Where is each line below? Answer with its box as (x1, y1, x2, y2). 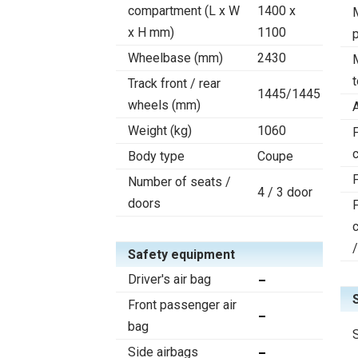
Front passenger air (128, 297, 237, 313)
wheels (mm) (128, 97, 201, 113)
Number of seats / (128, 174, 231, 190)
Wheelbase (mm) (128, 50, 223, 66)
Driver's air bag (128, 272, 211, 288)
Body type (128, 149, 185, 165)
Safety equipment (128, 247, 235, 263)
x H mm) (128, 25, 174, 41)
